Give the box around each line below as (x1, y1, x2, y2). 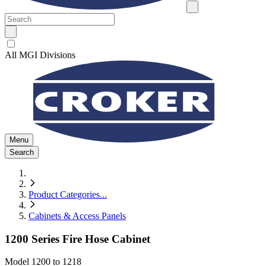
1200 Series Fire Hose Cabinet (5, 232, 150, 245)
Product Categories (28, 189, 100, 199)
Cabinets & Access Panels (28, 211, 126, 221)
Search (9, 148, 34, 157)
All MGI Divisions (5, 50, 75, 60)
